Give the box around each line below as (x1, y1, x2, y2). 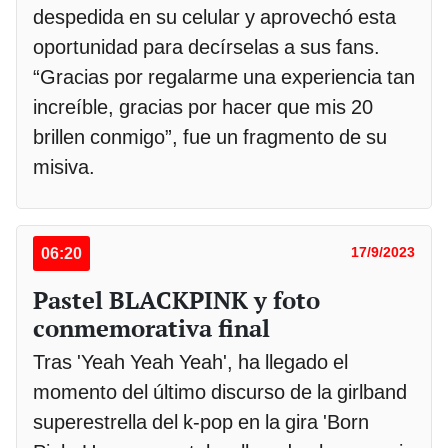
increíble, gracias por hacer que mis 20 (33, 95, 373, 120)
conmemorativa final (33, 312, 270, 345)
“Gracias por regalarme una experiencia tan (33, 65, 415, 90)
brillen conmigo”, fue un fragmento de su (33, 125, 387, 150)
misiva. (33, 155, 95, 180)
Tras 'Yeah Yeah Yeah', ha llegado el (33, 350, 348, 375)
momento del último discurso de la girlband (33, 380, 407, 405)
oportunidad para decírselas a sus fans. (33, 35, 380, 60)
